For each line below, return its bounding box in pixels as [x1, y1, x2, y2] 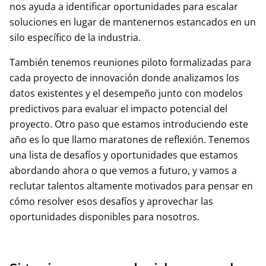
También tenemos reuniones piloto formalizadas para [9, 56, 251, 69]
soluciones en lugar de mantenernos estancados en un [9, 15, 256, 28]
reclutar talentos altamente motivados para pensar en [9, 179, 253, 192]
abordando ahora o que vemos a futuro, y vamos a [9, 164, 237, 177]
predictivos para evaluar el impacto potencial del [9, 102, 227, 115]
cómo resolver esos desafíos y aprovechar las [9, 195, 213, 208]
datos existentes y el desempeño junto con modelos [9, 87, 243, 100]
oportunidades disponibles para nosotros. [9, 210, 199, 223]
